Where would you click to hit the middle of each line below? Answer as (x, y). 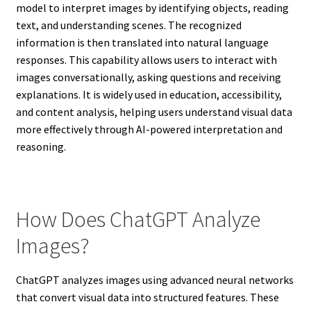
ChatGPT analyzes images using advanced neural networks (154, 279)
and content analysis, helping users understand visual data (154, 112)
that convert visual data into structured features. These (147, 297)
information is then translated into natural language (142, 43)
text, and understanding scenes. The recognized (128, 25)
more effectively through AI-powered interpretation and (149, 129)
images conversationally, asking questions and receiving (148, 77)
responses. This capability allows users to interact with (146, 60)
